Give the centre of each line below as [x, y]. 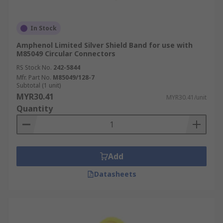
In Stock [44, 28]
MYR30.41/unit [186, 97]
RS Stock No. [34, 67]
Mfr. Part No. [34, 77]
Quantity [35, 109]
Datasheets [115, 174]
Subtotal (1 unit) [39, 85]
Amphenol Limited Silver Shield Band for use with [105, 45]
